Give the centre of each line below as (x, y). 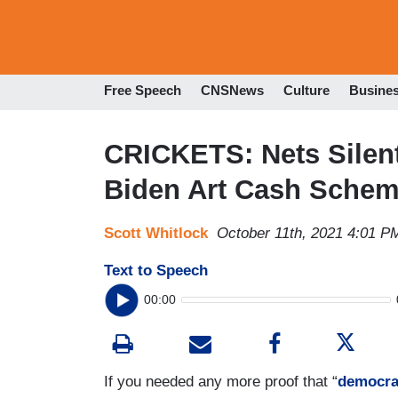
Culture (306, 91)
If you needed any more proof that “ (221, 381)
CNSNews (232, 91)
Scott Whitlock (156, 233)
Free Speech (143, 91)
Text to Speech (156, 270)
